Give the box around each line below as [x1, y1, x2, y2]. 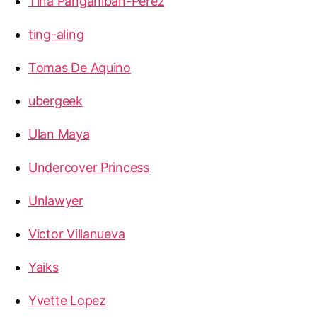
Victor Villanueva [28, 226, 125, 241]
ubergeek [28, 93, 83, 108]
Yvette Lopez [28, 292, 106, 308]
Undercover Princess [28, 159, 149, 175]
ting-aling [28, 26, 84, 42]
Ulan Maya [28, 126, 90, 142]
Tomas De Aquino [28, 59, 131, 75]
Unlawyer [28, 192, 83, 208]
